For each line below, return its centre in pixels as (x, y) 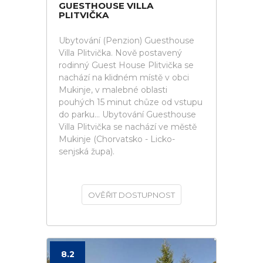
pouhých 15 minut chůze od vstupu (131, 102)
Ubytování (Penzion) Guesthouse (127, 41)
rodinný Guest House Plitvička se (126, 65)
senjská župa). (87, 151)
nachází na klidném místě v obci (124, 77)
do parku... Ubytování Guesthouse (127, 114)
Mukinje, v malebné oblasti (113, 90)
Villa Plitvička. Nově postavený (120, 53)
